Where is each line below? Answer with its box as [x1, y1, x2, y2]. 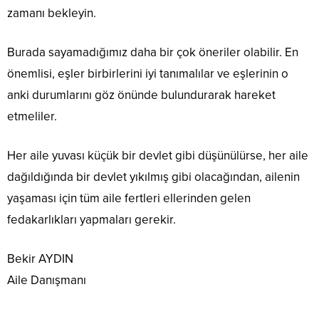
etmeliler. [7, 108, 57, 124]
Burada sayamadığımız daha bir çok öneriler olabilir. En [7, 44, 298, 60]
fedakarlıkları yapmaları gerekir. [7, 211, 176, 227]
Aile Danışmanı [7, 272, 86, 288]
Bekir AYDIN [7, 251, 73, 266]
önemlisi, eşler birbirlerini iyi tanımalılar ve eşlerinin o [7, 66, 288, 81]
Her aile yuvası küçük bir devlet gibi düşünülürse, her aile [7, 147, 308, 163]
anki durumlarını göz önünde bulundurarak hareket [7, 87, 276, 103]
